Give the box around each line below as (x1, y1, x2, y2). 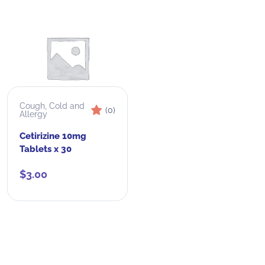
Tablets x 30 (20, 144, 72, 155)
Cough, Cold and (20, 101, 85, 111)
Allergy (20, 109, 47, 119)
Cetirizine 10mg (20, 131, 86, 142)
